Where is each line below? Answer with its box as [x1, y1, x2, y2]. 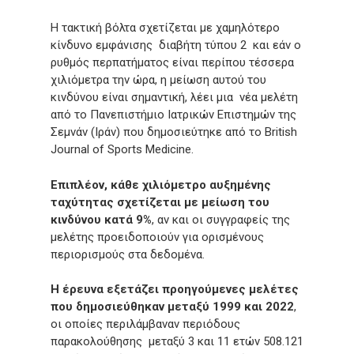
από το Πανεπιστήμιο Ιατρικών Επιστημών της [51, 107, 296, 122]
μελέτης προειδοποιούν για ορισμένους [51, 229, 264, 244]
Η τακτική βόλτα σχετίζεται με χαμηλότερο [51, 21, 280, 35]
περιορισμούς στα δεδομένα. [51, 247, 205, 262]
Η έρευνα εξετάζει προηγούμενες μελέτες [51, 282, 299, 296]
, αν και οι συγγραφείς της [152, 212, 290, 227]
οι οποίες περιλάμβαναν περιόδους [51, 317, 240, 331]
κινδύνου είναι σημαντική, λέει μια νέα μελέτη [51, 90, 298, 104]
